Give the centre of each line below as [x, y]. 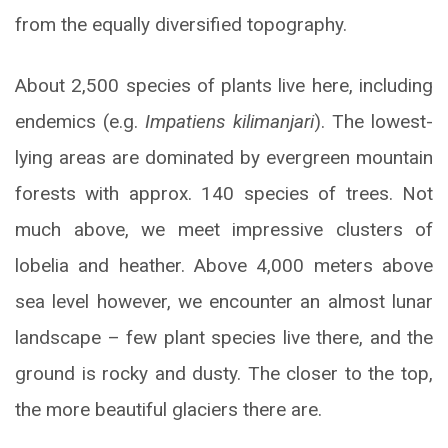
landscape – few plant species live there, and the [224, 338]
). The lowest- [373, 122]
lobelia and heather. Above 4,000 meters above [224, 266]
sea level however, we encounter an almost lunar [224, 302]
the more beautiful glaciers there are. [168, 410]
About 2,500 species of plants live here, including [224, 86]
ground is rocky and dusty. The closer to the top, [224, 374]
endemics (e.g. [76, 122]
